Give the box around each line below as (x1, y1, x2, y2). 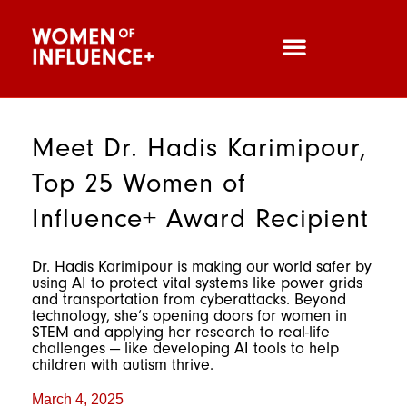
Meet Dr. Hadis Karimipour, (32, 132, 367, 164)
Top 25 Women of (32, 167, 246, 199)
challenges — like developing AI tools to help (32, 339, 339, 358)
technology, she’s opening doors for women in (32, 306, 347, 325)
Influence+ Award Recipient (32, 203, 369, 234)
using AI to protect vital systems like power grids (32, 273, 362, 293)
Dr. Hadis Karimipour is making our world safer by (32, 257, 372, 276)
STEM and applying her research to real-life (32, 323, 330, 342)
